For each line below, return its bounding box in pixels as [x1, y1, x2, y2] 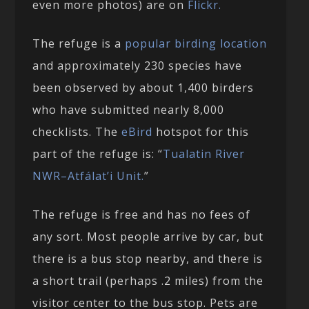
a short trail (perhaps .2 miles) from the [32, 272, 264, 288]
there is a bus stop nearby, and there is [32, 250, 263, 266]
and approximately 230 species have [32, 57, 243, 73]
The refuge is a [32, 35, 126, 51]
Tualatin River [163, 146, 246, 161]
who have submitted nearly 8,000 [32, 101, 225, 117]
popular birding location [125, 35, 268, 51]
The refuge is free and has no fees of [32, 206, 251, 222]
